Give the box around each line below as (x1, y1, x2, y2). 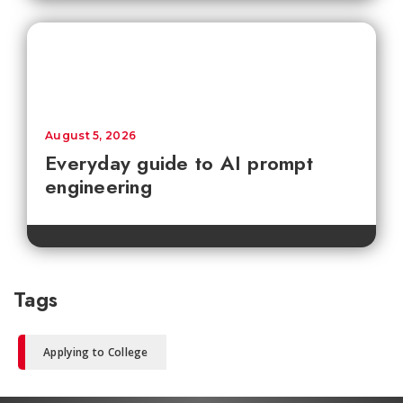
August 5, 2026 (45, 128, 137, 142)
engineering (45, 171, 152, 201)
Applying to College (43, 344, 148, 360)
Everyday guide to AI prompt (45, 148, 313, 177)
